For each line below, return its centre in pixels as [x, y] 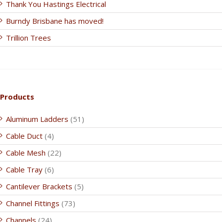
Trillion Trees [28, 38]
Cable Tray [24, 169]
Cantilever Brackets [39, 186]
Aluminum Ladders [37, 119]
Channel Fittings [33, 203]
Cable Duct [24, 136]
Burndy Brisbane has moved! [55, 21]
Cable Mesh [26, 153]
